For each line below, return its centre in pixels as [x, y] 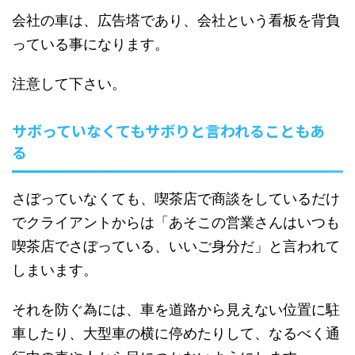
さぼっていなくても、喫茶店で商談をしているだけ [176, 199]
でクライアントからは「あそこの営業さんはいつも [176, 223]
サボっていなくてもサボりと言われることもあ [168, 131]
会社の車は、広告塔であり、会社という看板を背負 [176, 21]
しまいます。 [55, 270]
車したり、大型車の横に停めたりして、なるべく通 [176, 334]
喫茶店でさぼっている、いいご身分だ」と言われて [176, 246]
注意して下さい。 [69, 84]
